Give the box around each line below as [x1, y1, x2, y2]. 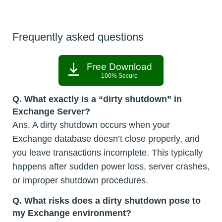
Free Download [87, 61, 152, 72]
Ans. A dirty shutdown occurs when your [12, 119, 170, 130]
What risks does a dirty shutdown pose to [24, 195, 201, 206]
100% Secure [101, 72, 138, 79]
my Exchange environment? [12, 208, 131, 218]
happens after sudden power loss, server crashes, [12, 161, 210, 171]
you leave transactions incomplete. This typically [12, 147, 203, 158]
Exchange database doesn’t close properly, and [12, 133, 200, 144]
